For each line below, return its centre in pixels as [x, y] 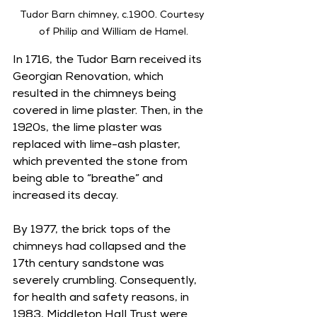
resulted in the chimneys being [96, 94]
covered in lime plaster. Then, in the [109, 111]
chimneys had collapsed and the [101, 247]
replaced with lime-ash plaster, [98, 145]
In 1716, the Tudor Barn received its [109, 60]
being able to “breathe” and [89, 179]
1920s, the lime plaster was [89, 128]
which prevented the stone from [102, 162]
